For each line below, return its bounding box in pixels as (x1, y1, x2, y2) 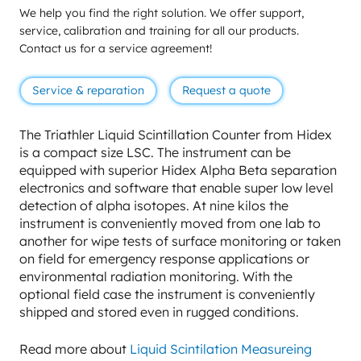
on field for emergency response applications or (19, 251, 309, 268)
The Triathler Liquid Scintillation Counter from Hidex (19, 127, 332, 143)
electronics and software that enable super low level (19, 180, 334, 197)
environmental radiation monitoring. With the (19, 268, 293, 285)
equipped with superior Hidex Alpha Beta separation (19, 162, 337, 179)
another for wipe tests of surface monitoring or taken (19, 233, 341, 250)
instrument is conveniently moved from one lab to (19, 215, 321, 232)
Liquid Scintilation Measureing (130, 341, 312, 358)
